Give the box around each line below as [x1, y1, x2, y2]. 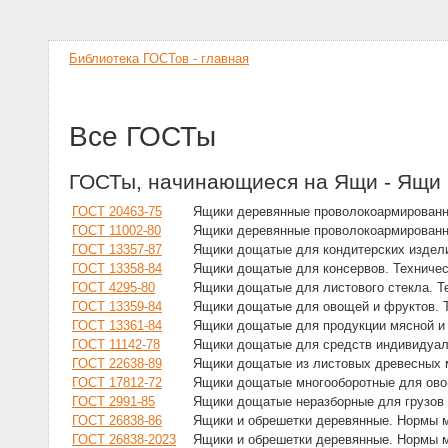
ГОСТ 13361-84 [72, 318, 162, 334]
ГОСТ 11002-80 [72, 223, 161, 239]
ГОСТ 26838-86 [72, 413, 162, 429]
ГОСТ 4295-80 [72, 280, 155, 296]
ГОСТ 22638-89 [72, 356, 162, 372]
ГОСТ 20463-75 [72, 204, 162, 220]
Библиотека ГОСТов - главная [69, 51, 249, 66]
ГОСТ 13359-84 [72, 299, 162, 315]
